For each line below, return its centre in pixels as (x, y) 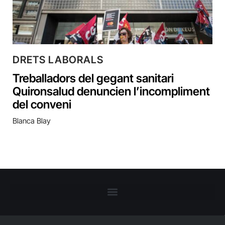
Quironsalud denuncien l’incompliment (111, 91)
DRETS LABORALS (58, 60)
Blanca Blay (32, 121)
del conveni (42, 104)
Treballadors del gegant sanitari (93, 78)
